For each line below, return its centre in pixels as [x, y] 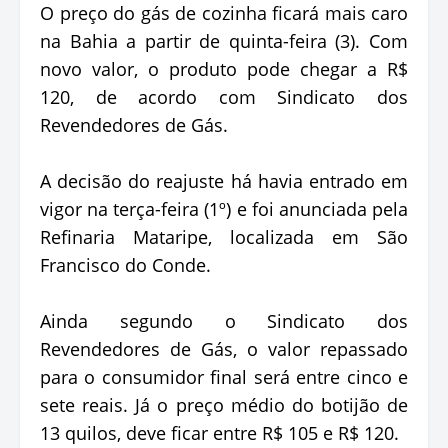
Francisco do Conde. [125, 265]
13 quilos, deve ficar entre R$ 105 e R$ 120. [219, 433]
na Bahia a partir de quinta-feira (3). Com [224, 41]
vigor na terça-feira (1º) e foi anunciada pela [224, 209]
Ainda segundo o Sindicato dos [224, 321]
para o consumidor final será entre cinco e [224, 377]
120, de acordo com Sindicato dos [224, 97]
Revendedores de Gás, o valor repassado [224, 349]
